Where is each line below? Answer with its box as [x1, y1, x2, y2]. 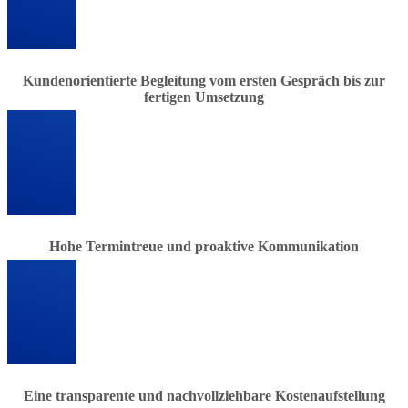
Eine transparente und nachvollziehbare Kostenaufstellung [23, 387, 385, 403]
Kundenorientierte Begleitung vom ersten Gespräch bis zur [23, 72, 385, 88]
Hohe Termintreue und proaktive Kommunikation [49, 238, 359, 254]
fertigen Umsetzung [144, 88, 264, 105]
